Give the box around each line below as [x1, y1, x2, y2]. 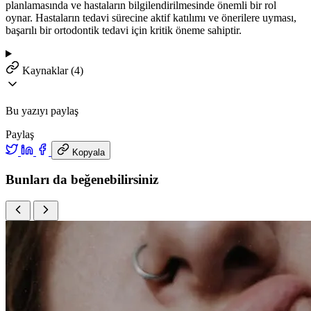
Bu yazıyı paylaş [6, 104, 78, 117]
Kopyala [72, 146, 105, 158]
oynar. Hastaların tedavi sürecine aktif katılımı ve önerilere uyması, [6, 11, 296, 24]
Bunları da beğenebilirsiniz [6, 172, 158, 187]
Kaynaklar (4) [22, 64, 83, 76]
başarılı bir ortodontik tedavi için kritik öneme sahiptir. [6, 24, 242, 36]
